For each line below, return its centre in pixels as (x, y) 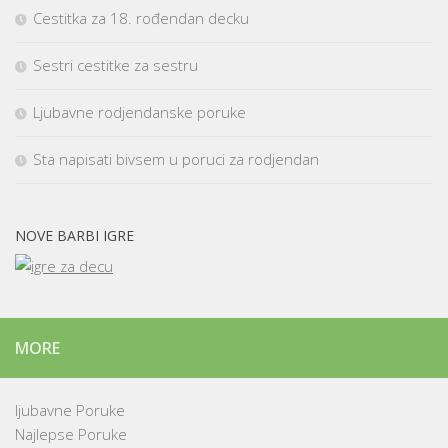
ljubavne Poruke (70, 410)
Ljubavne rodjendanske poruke (139, 112)
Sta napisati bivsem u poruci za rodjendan (176, 159)
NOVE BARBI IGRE (74, 236)
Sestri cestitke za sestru (115, 65)
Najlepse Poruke (71, 434)
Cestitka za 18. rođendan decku (141, 18)
